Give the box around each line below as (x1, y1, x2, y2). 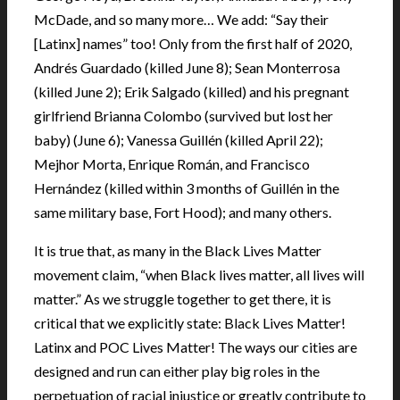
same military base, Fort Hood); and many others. (34, 203, 331, 221)
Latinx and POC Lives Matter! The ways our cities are (34, 337, 357, 355)
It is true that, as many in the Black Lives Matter (34, 241, 321, 259)
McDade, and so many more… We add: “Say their (34, 10, 329, 28)
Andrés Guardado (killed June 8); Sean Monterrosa (34, 58, 340, 76)
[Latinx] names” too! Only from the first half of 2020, (34, 34, 352, 52)
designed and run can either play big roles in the (34, 362, 320, 379)
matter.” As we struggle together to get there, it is (34, 289, 331, 307)
